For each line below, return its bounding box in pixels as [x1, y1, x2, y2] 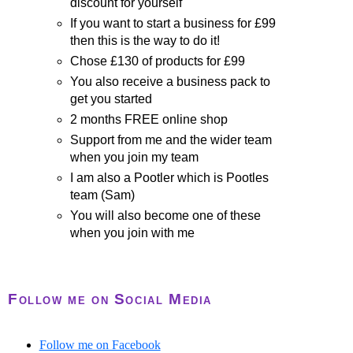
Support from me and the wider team [70, 133, 273, 147]
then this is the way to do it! [70, 34, 221, 48]
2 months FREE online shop [70, 113, 229, 127]
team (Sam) [70, 188, 139, 203]
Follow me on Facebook [39, 337, 161, 351]
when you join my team [70, 150, 199, 165]
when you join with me [70, 226, 195, 240]
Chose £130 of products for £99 [70, 54, 246, 69]
